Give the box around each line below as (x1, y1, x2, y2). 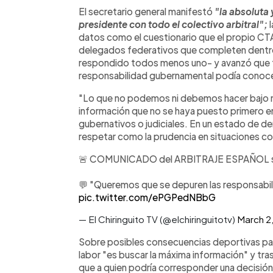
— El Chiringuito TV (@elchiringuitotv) (79, 213, 237, 225)
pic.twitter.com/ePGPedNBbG (79, 191, 216, 203)
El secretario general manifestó (79, 5, 213, 17)
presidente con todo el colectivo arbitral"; (79, 18, 268, 30)
